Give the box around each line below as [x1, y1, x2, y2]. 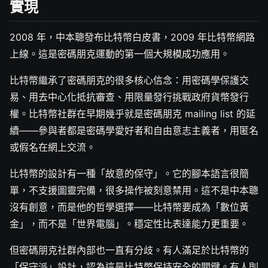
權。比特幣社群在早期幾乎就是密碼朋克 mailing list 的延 [10, 107, 255, 120]
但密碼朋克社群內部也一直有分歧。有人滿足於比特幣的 [10, 243, 249, 256]
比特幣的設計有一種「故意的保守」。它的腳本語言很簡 [10, 167, 249, 179]
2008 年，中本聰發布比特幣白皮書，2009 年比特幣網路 [10, 31, 255, 43]
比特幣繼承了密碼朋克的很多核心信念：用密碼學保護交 [10, 74, 249, 86]
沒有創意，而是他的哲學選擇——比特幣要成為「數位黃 [10, 200, 249, 213]
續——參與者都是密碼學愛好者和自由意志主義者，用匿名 [10, 124, 258, 136]
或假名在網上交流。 [10, 141, 96, 153]
